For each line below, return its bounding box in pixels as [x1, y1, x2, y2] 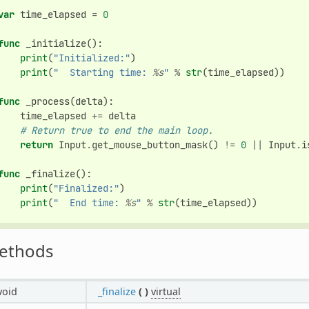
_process [26, 95, 70, 108]
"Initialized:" [53, 52, 131, 65]
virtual [150, 284, 181, 298]
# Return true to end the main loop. [20, 124, 214, 137]
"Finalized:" [53, 182, 120, 195]
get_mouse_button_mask [92, 139, 208, 152]
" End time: [53, 197, 126, 210]
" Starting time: [53, 66, 153, 79]
